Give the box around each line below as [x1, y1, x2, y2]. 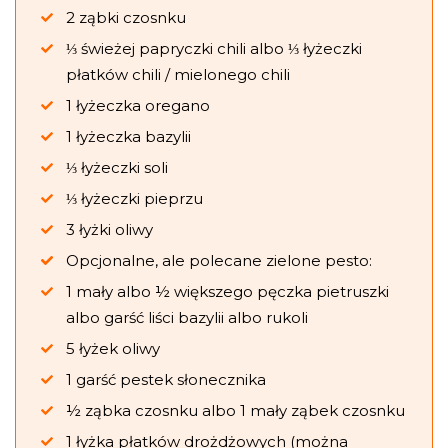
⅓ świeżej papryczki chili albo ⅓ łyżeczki [66, 39, 362, 59]
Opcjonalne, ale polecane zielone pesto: [66, 251, 372, 271]
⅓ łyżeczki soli [66, 158, 168, 178]
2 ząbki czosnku [66, 8, 186, 28]
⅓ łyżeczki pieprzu [66, 189, 203, 209]
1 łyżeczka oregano [66, 96, 210, 116]
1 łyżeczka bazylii [66, 127, 191, 147]
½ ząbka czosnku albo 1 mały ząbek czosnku [66, 401, 405, 421]
